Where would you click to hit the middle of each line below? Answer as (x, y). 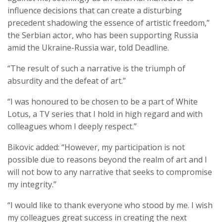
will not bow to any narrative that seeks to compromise (110, 172)
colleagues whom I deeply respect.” (72, 127)
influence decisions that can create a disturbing (95, 11)
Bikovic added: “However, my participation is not (96, 147)
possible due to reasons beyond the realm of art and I (107, 160)
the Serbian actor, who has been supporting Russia (103, 35)
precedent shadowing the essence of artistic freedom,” (109, 23)
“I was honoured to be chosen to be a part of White (103, 102)
